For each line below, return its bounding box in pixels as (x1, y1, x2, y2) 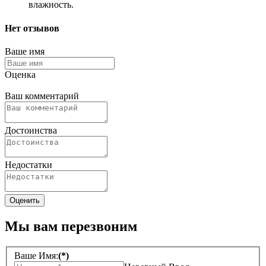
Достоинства (5, 125, 57, 135)
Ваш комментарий (5, 90, 79, 101)
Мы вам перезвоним (5, 218, 137, 234)
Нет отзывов (5, 23, 59, 33)
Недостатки (5, 159, 52, 170)
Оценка (5, 69, 36, 80)
